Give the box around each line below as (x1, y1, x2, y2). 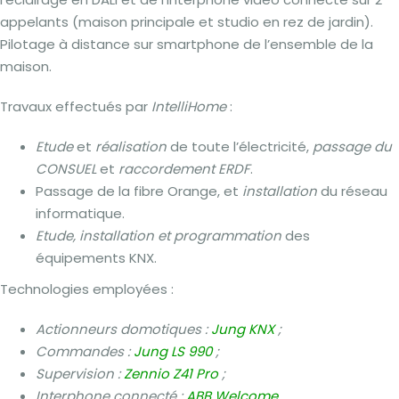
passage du (313, 137, 392, 156)
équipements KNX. (36, 248, 157, 267)
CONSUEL (36, 159, 96, 178)
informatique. (36, 204, 125, 223)
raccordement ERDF (118, 159, 250, 178)
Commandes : (36, 342, 134, 361)
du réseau (317, 182, 387, 200)
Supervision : (36, 364, 124, 383)
